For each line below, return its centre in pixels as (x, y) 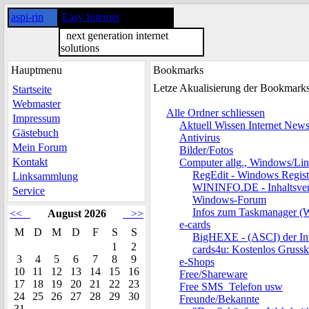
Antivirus (200, 138)
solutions (80, 48)
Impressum (36, 118)
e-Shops (197, 262)
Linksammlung (45, 176)
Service (29, 191)
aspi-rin (27, 17)
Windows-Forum (229, 200)
